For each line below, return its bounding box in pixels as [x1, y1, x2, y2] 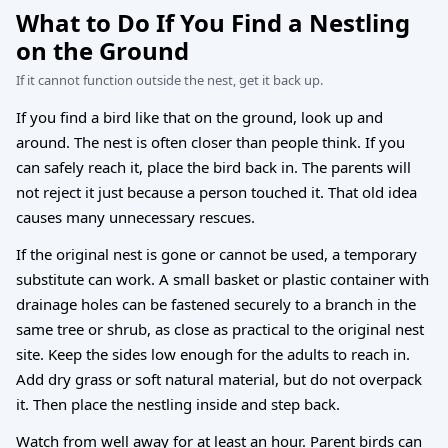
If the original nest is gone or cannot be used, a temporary [16, 244, 417, 265]
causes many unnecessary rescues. [16, 207, 255, 228]
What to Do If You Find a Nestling [16, 6, 410, 40]
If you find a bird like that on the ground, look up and [16, 107, 383, 128]
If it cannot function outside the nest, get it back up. [16, 71, 323, 90]
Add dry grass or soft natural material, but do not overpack [16, 369, 422, 390]
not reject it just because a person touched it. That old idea [16, 182, 417, 203]
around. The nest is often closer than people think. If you [16, 132, 405, 153]
